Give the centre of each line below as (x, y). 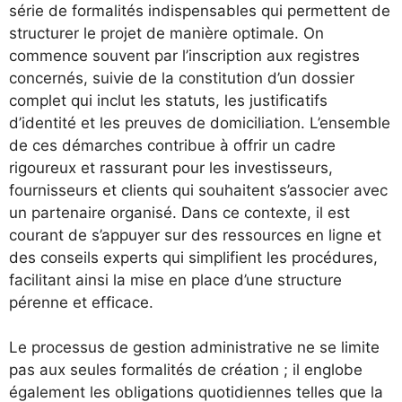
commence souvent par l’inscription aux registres (184, 55)
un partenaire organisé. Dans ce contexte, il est (179, 212)
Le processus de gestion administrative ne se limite (194, 348)
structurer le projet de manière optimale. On (166, 33)
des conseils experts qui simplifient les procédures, (193, 257)
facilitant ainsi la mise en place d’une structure (175, 280)
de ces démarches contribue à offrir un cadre (172, 145)
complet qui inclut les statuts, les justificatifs (168, 100)
